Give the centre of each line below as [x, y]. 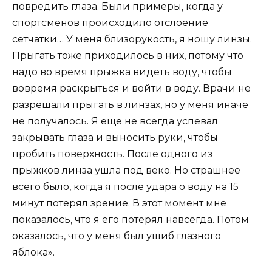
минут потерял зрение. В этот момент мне [119, 203]
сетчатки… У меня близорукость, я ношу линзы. [132, 39]
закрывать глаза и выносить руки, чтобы [115, 137]
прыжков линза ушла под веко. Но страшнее [126, 170]
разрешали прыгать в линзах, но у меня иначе [130, 104]
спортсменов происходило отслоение [110, 22]
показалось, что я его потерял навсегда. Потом [131, 219]
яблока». [33, 252]
